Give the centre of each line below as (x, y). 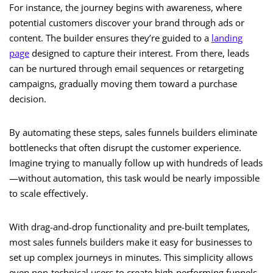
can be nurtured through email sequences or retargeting (126, 69)
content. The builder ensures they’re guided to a (110, 38)
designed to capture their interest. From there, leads (139, 53)
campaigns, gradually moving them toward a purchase (123, 84)
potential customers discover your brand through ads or (127, 23)
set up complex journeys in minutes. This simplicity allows (131, 257)
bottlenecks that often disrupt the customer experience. (125, 148)
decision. (28, 99)
